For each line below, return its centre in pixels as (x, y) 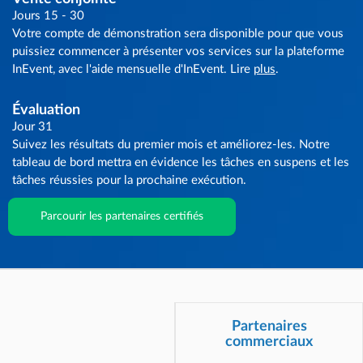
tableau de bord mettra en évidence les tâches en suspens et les (181, 162)
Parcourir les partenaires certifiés (122, 216)
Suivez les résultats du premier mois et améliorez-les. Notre (171, 144)
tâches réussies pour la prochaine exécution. (129, 180)
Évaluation (46, 110)
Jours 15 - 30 (48, 15)
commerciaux (269, 342)
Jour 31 (32, 126)
